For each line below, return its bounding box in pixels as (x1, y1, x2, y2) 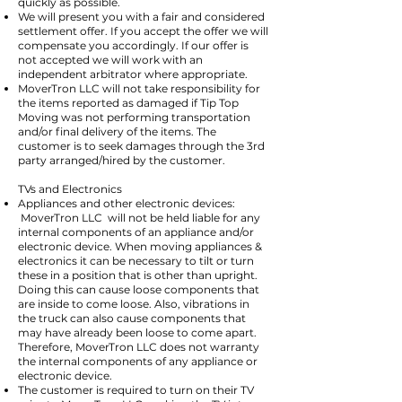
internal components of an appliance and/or (18, 225, 254, 239)
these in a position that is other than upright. (18, 268, 258, 282)
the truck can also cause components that (18, 311, 246, 325)
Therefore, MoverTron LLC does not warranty (18, 340, 259, 354)
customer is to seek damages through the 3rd (18, 139, 265, 153)
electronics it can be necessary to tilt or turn (18, 254, 254, 267)
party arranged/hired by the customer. (18, 153, 225, 167)
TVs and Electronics (18, 182, 122, 196)
